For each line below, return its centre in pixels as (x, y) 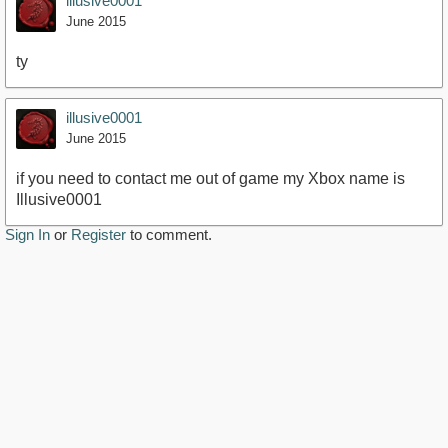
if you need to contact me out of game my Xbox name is (210, 179)
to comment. (169, 235)
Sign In (27, 235)
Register (98, 235)
